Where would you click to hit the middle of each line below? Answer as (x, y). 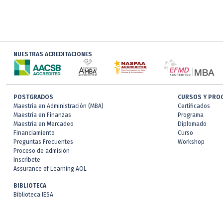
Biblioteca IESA (33, 195)
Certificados (194, 106)
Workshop (191, 142)
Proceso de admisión (42, 151)
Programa (191, 115)
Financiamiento (34, 133)
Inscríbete (27, 160)
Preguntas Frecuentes (43, 142)
